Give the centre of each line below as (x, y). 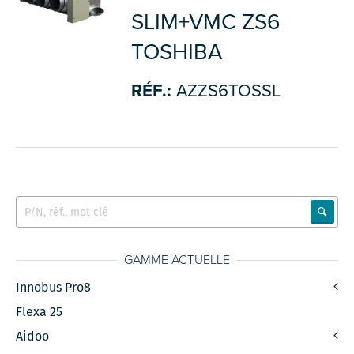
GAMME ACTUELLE (177, 260)
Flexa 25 (40, 312)
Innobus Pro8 (54, 288)
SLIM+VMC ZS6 (205, 22)
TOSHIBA (176, 52)
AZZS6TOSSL (226, 91)
